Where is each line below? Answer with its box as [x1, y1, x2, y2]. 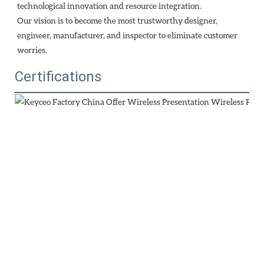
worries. [17, 44, 47, 55]
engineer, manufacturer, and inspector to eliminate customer [17, 29, 237, 40]
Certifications [15, 68, 101, 85]
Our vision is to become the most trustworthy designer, [17, 15, 217, 25]
